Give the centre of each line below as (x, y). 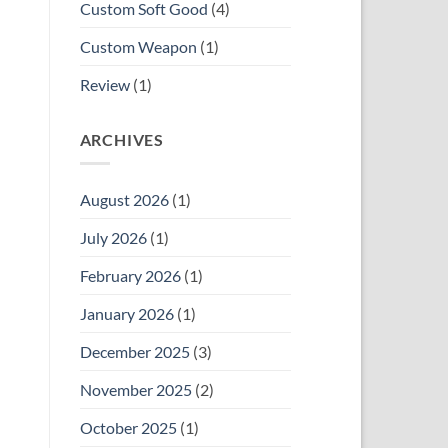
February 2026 (130, 276)
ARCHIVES (121, 139)
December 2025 (134, 352)
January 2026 (126, 314)
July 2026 (113, 238)
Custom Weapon (138, 46)
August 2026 (124, 200)
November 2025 (135, 390)
